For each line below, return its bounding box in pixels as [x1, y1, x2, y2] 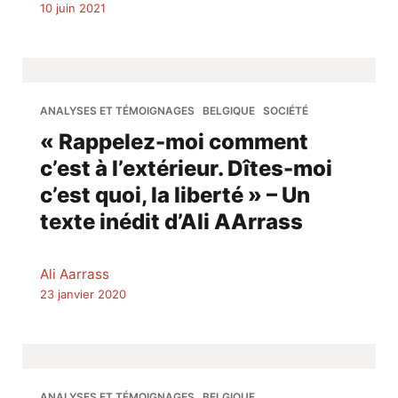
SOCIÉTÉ [262, 104, 308, 118]
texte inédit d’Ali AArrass [40, 209, 303, 235]
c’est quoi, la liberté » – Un [40, 182, 310, 209]
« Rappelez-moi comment [40, 129, 308, 155]
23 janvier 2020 [40, 287, 126, 302]
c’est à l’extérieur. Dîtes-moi [40, 155, 332, 182]
